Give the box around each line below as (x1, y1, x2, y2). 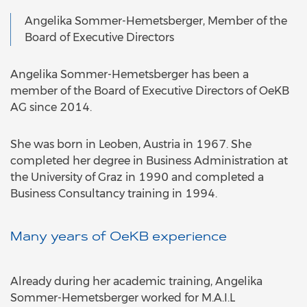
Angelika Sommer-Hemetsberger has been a (10, 68, 249, 82)
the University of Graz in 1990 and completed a (10, 171, 264, 184)
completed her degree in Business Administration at (10, 154, 288, 168)
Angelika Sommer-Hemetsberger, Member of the (25, 14, 287, 28)
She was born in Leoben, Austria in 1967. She (10, 138, 251, 151)
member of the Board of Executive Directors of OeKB (10, 84, 289, 98)
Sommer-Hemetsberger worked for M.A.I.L (10, 291, 235, 305)
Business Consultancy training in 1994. (10, 187, 217, 201)
